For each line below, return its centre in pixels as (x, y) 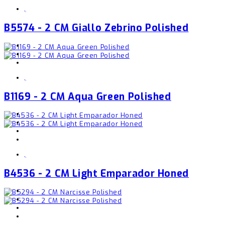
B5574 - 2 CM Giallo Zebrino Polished (96, 28)
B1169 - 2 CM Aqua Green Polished (88, 96)
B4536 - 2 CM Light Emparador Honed (97, 174)
